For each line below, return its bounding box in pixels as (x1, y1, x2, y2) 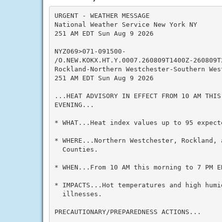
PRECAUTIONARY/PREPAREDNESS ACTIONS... (54, 208, 201, 216)
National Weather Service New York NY (54, 20, 197, 28)
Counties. (54, 145, 98, 153)
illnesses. (54, 190, 102, 198)
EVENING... (54, 101, 94, 109)
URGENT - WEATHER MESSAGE (54, 11, 150, 19)
